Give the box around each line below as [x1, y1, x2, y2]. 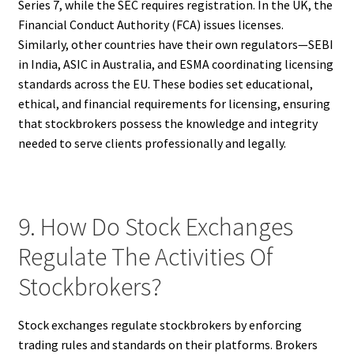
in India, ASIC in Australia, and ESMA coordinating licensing [17, 56, 333, 73]
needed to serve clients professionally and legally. [17, 135, 286, 152]
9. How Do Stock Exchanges [17, 210, 293, 243]
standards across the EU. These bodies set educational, [17, 76, 313, 92]
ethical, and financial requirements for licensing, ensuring [17, 96, 330, 112]
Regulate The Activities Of [17, 240, 273, 273]
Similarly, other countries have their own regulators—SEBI [17, 36, 333, 53]
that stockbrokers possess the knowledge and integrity [17, 115, 318, 132]
